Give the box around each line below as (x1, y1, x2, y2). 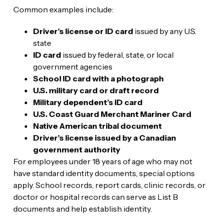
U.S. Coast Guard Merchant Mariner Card (33, 109, 191, 119)
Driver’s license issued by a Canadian (33, 132, 176, 143)
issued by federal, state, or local (61, 49, 174, 60)
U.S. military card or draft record (33, 85, 159, 95)
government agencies (33, 61, 112, 72)
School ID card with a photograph (33, 73, 164, 83)
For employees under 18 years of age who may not (13, 156, 192, 166)
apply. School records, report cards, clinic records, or (13, 180, 206, 190)
